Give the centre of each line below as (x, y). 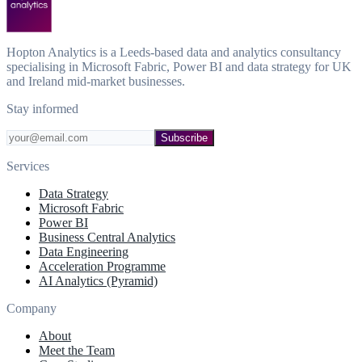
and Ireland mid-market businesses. (96, 81)
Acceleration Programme (102, 266)
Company (32, 308)
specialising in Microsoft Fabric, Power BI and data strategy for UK (179, 66)
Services (28, 166)
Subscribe (184, 137)
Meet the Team (77, 350)
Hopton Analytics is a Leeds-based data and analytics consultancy (174, 52)
